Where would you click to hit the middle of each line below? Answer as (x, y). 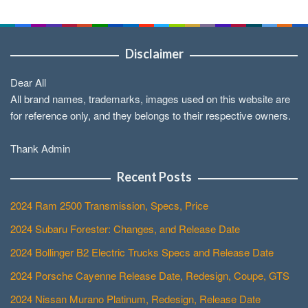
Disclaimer (154, 54)
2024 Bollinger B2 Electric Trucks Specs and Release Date (142, 252)
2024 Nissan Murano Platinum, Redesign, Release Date (135, 299)
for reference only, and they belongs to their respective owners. (151, 115)
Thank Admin (40, 148)
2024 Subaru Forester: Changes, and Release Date (125, 229)
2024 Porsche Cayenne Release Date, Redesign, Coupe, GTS (150, 276)
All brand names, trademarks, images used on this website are (150, 99)
